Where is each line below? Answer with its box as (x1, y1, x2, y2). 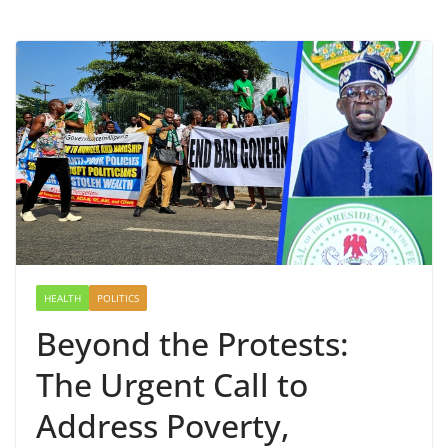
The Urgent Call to (36, 362, 308, 406)
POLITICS (97, 290, 139, 305)
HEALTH (44, 290, 81, 305)
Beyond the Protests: (36, 321, 349, 365)
